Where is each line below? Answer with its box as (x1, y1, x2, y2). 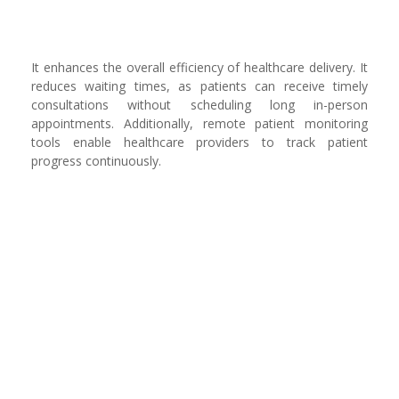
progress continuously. (31, 152, 161, 169)
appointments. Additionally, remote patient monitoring (31, 115, 368, 132)
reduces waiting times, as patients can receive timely (31, 77, 368, 94)
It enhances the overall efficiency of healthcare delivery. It (31, 59, 368, 76)
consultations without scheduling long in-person (31, 96, 368, 113)
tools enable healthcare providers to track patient (31, 134, 368, 151)
